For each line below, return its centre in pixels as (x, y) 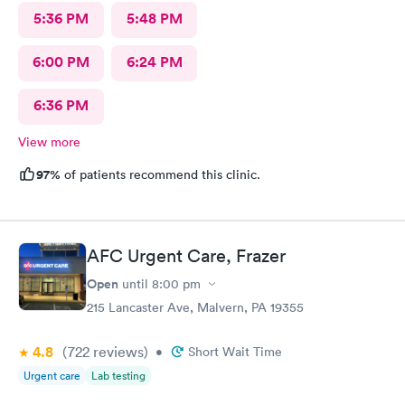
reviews (117, 352)
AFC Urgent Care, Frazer (186, 256)
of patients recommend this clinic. (160, 174)
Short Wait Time (235, 352)
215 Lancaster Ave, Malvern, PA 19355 (195, 307)
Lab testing (118, 376)
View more (49, 141)
